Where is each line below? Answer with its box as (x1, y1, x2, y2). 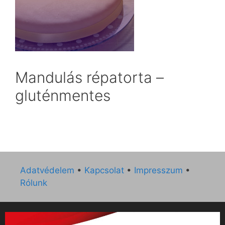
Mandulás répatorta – (15, 68, 164, 86)
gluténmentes (15, 86, 110, 104)
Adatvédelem (20, 165, 74, 175)
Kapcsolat (84, 165, 124, 175)
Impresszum (134, 165, 183, 175)
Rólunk (20, 177, 47, 188)
